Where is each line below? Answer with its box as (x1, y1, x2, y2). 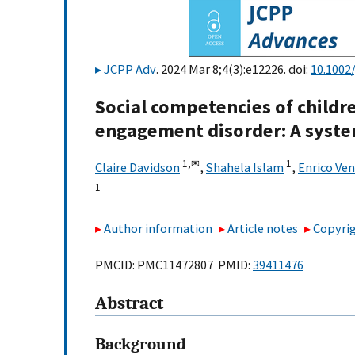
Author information (104, 219, 212, 236)
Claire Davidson (95, 159, 180, 176)
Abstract (95, 293, 163, 315)
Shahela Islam (206, 159, 284, 176)
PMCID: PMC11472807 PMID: (95, 257, 253, 273)
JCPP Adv (104, 61, 156, 77)
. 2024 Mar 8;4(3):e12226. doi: (156, 61, 311, 77)
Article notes (227, 219, 299, 236)
